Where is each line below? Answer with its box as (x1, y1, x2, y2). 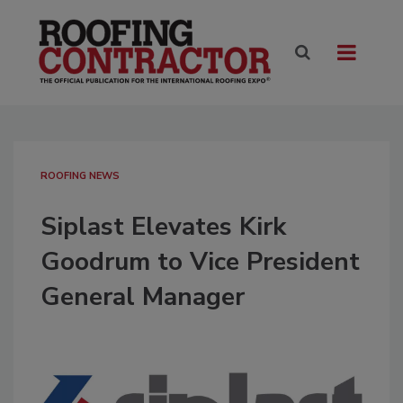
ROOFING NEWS (40, 169, 120, 184)
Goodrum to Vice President (40, 245, 360, 280)
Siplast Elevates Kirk (40, 210, 286, 245)
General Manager (40, 280, 245, 315)
